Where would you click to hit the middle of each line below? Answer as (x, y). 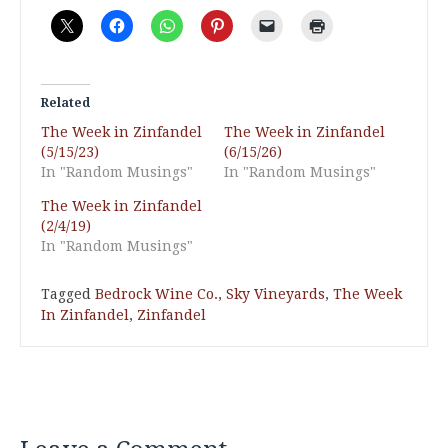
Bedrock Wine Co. (156, 294)
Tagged (68, 294)
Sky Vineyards (275, 294)
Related (65, 103)
